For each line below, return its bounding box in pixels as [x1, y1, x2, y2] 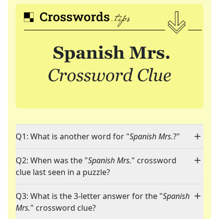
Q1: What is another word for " [16, 131, 130, 142]
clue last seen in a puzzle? [16, 167, 110, 178]
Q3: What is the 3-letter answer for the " [16, 191, 163, 202]
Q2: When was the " [16, 155, 88, 166]
